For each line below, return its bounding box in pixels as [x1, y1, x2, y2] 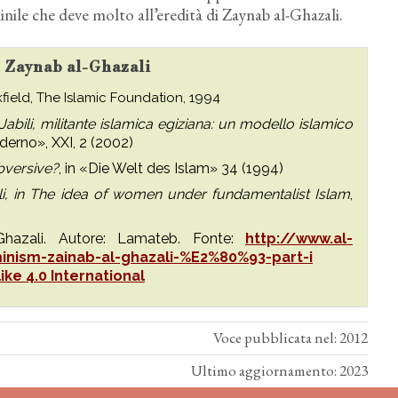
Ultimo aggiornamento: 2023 [191, 361, 368, 380]
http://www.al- [245, 230, 354, 247]
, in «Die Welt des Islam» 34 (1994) [59, 160, 283, 177]
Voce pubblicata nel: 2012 [213, 328, 368, 347]
